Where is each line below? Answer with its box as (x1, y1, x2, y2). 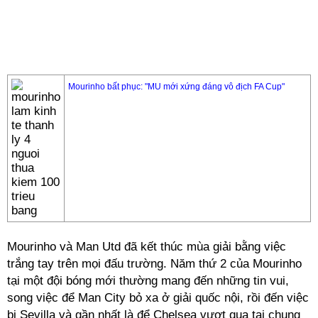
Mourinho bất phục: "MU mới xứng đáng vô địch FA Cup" (68, 82, 285, 92)
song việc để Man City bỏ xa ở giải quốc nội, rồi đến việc (7, 291, 309, 305)
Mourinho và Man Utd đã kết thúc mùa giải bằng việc (7, 240, 286, 253)
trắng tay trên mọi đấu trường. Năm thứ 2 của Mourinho (7, 257, 302, 270)
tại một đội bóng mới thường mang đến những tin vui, (7, 274, 289, 287)
